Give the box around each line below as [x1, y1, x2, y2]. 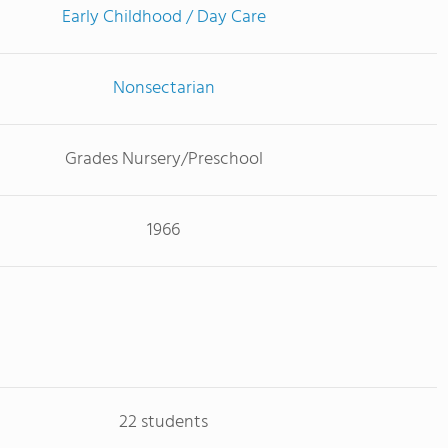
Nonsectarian [112, 74, 215, 103]
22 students [119, 408, 208, 437]
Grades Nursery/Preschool [64, 145, 263, 174]
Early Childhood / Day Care [61, 3, 266, 32]
